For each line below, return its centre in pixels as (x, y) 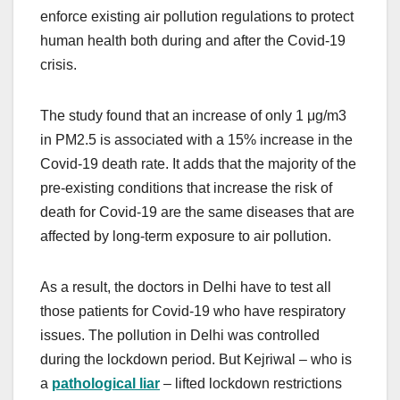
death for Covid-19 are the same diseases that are (197, 212)
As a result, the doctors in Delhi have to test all (186, 287)
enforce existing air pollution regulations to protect (197, 16)
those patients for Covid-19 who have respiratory (193, 311)
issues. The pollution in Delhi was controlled (180, 335)
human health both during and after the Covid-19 (193, 40)
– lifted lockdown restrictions (253, 383)
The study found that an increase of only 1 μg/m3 (193, 115)
